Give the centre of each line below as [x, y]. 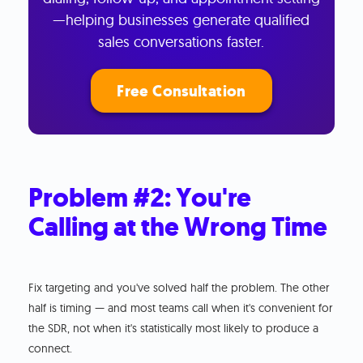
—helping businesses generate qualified [181, 20]
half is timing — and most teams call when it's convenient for [181, 308]
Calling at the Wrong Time [178, 227]
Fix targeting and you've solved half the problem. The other [179, 288]
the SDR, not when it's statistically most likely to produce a [174, 329]
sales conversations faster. [181, 42]
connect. [51, 349]
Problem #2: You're [140, 198]
